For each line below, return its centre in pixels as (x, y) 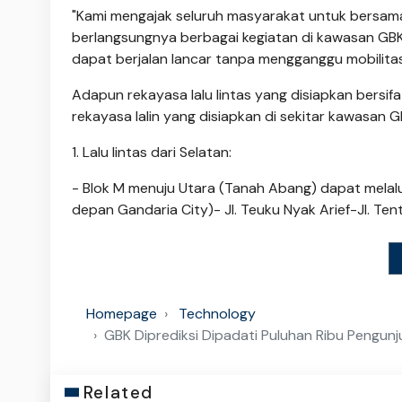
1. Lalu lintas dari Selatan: (152, 152)
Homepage (122, 313)
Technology (217, 313)
